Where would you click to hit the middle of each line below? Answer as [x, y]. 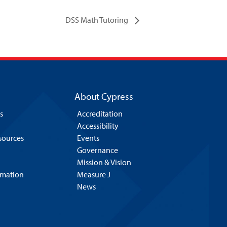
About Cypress [104, 96]
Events [88, 138]
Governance [97, 150]
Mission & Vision [104, 162]
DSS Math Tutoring [98, 20]
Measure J [93, 174]
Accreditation [100, 113]
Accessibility [98, 125]
